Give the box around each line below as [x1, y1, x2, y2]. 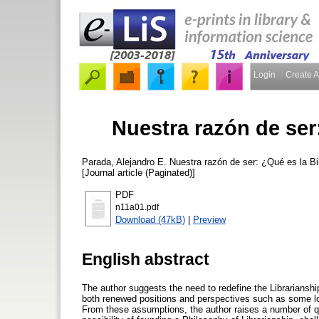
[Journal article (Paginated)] [82, 167, 195, 178]
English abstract [82, 249, 209, 268]
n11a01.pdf [115, 202, 159, 211]
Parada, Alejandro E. [82, 156, 167, 167]
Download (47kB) [115, 214, 185, 225]
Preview [193, 214, 226, 225]
